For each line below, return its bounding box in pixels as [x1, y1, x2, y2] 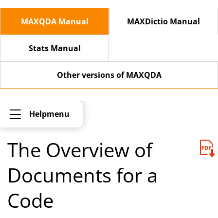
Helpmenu [29, 109, 70, 119]
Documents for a [7, 162, 158, 188]
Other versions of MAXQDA [56, 70, 162, 80]
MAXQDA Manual [20, 16, 89, 27]
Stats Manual [28, 43, 81, 54]
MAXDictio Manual [127, 16, 200, 27]
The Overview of [7, 136, 152, 163]
